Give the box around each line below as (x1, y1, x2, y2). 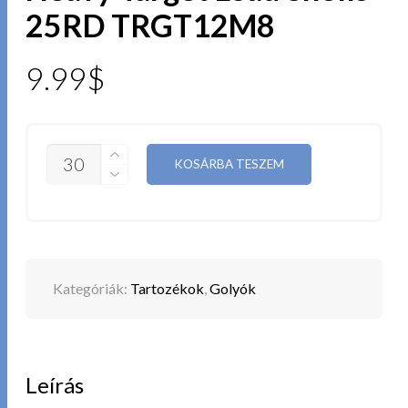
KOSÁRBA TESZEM (174, 156, 285, 171)
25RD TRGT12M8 (25, 5, 276, 44)
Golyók (209, 279, 257, 297)
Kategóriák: (53, 279, 131, 297)
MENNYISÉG (46, 142, 124, 158)
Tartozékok (130, 279, 205, 297)
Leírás (25, 371, 85, 398)
